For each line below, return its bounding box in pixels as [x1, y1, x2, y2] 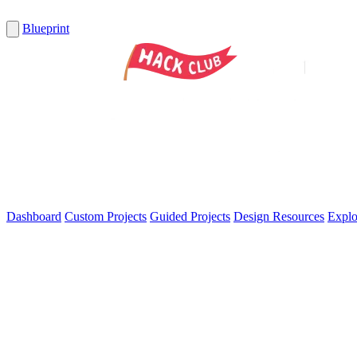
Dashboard [6, 210, 61, 223]
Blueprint [22, 22, 69, 35]
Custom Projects [65, 210, 147, 223]
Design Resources [233, 210, 324, 223]
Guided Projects [150, 210, 230, 223]
